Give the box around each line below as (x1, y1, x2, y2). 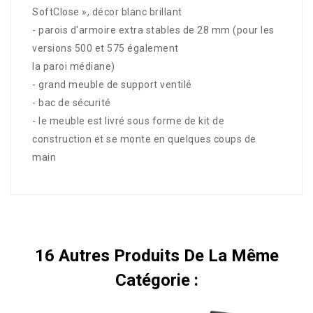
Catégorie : (115, 270, 198, 290)
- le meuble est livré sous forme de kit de (32, 115, 224, 126)
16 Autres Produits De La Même (34, 245, 279, 265)
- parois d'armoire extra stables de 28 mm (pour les (32, 24, 275, 36)
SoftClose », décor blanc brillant (32, 6, 182, 17)
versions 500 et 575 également (32, 42, 179, 54)
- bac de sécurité (32, 96, 111, 108)
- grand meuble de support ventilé (32, 78, 192, 90)
